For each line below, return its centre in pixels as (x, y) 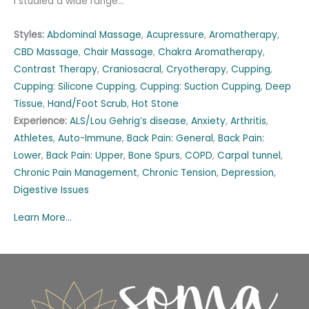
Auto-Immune (90, 139)
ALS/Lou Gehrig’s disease (128, 121)
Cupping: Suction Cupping (200, 87)
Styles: (29, 35)
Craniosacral (132, 70)
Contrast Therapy (56, 70)
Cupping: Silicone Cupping (74, 87)
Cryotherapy (196, 70)
